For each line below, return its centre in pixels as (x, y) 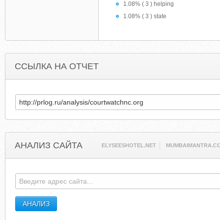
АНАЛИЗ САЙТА (49, 145)
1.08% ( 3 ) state (145, 16)
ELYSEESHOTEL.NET (129, 145)
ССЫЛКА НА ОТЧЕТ (57, 66)
